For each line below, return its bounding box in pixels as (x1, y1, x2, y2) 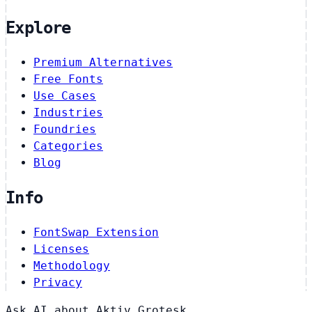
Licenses (33, 242, 89, 256)
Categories (33, 139, 103, 153)
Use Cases (33, 88, 96, 102)
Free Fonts (33, 72, 103, 86)
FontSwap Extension (33, 225, 159, 239)
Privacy (33, 275, 82, 289)
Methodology (33, 258, 110, 272)
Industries (33, 105, 103, 119)
